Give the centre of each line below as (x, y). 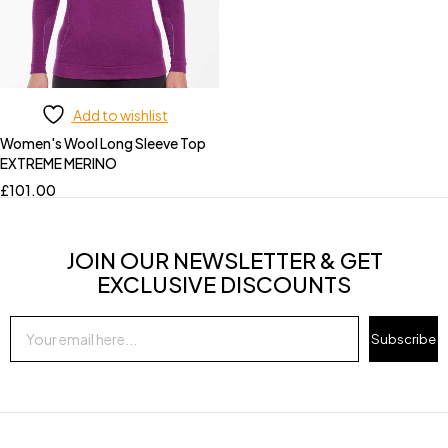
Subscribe (403, 339)
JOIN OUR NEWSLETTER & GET (224, 259)
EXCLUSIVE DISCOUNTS (224, 283)
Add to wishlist (120, 114)
